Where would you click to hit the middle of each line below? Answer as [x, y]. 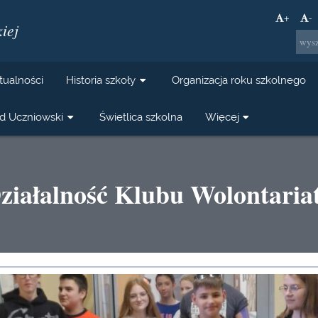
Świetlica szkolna [141, 117]
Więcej [223, 117]
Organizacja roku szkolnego [239, 80]
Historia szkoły [101, 80]
